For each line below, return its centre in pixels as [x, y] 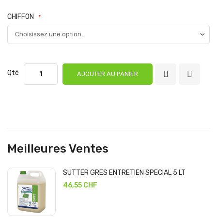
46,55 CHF [80, 186]
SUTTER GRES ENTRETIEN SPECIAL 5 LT [124, 172]
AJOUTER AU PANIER [108, 74]
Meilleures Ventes [58, 148]
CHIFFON [21, 17]
